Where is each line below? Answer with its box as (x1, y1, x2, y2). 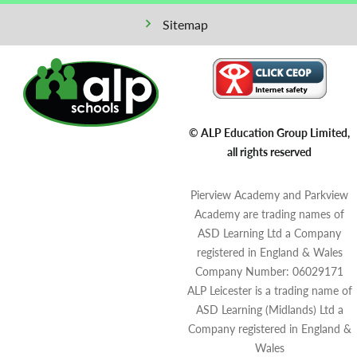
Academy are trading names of (194, 206, 344, 222)
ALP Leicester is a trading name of (186, 282, 352, 299)
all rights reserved (227, 143, 312, 160)
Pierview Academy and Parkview (190, 186, 348, 203)
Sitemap (162, 15, 208, 34)
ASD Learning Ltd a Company (198, 225, 341, 241)
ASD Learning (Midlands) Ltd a (195, 301, 343, 318)
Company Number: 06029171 (195, 263, 343, 280)
